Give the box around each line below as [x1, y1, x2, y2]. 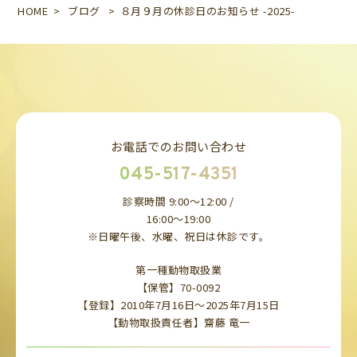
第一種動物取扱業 [135, 261, 222, 277]
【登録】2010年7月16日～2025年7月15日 [77, 296, 280, 312]
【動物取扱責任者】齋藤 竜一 [107, 314, 250, 330]
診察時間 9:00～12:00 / [123, 193, 234, 209]
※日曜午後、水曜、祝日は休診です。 [87, 228, 270, 244]
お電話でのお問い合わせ [110, 137, 247, 155]
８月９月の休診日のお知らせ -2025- [120, 2, 296, 18]
